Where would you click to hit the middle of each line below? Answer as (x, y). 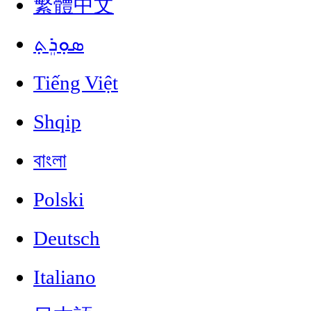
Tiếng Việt (76, 83)
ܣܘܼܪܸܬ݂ (59, 44)
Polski (59, 200)
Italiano (65, 277)
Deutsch (67, 238)
